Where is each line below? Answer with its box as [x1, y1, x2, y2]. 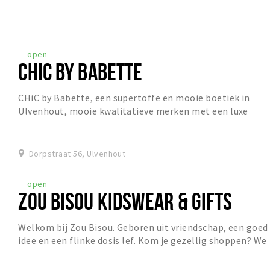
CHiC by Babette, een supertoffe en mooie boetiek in [18, 92, 250, 104]
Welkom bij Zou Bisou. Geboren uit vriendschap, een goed [18, 221, 268, 234]
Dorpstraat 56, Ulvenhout [28, 148, 126, 160]
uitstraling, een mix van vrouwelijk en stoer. [18, 118, 210, 131]
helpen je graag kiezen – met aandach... [18, 248, 190, 260]
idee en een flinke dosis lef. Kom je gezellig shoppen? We [18, 234, 267, 247]
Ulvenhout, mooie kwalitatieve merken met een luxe [18, 105, 248, 118]
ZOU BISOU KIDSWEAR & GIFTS [18, 188, 233, 215]
